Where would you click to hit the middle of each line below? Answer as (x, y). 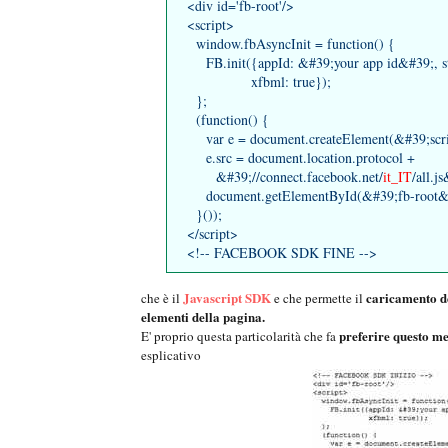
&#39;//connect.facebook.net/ (285, 177)
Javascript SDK (227, 298)
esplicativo (171, 355)
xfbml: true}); (259, 82)
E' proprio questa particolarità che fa (240, 336)
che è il (162, 298)
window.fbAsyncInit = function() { (291, 44)
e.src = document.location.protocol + (301, 158)
